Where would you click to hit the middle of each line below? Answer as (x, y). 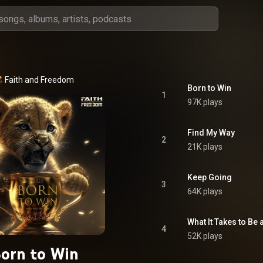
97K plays (205, 102)
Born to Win (209, 88)
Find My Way (211, 133)
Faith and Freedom (39, 80)
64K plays (205, 191)
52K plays (205, 236)
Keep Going (210, 177)
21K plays (205, 147)
